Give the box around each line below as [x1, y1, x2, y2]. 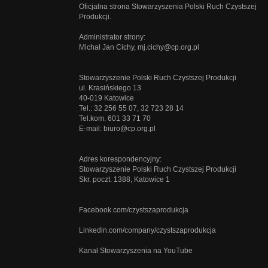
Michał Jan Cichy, [79, 43, 138, 52]
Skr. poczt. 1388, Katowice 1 [79, 175, 170, 184]
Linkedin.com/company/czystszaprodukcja [79, 226, 216, 235]
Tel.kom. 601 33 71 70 [79, 114, 151, 123]
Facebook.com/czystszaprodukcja [79, 206, 188, 215]
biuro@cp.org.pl [103, 124, 156, 133]
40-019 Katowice [79, 94, 134, 103]
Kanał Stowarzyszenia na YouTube [79, 246, 193, 255]
